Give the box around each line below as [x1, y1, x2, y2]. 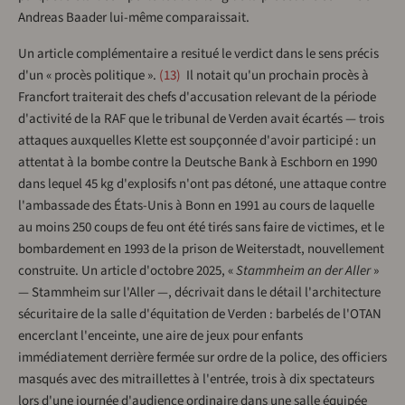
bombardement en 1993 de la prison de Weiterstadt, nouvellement [18, 240, 384, 259]
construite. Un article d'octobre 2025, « [18, 261, 236, 281]
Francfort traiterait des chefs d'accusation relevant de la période [18, 88, 376, 108]
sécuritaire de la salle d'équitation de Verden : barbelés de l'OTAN [18, 305, 381, 325]
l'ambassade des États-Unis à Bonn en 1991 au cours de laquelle [18, 196, 374, 216]
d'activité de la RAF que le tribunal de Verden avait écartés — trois [18, 109, 384, 129]
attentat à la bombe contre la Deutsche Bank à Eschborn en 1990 [18, 153, 377, 173]
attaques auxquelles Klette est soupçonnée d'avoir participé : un [18, 131, 376, 151]
